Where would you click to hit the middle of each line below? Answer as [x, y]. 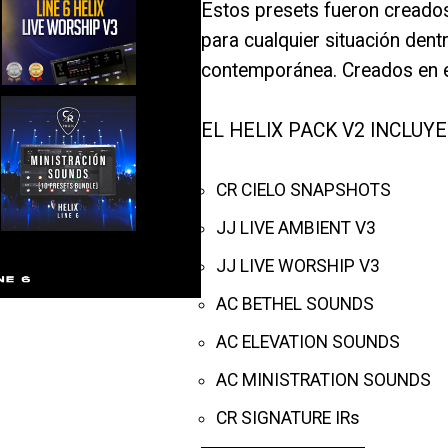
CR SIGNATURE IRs [287, 418]
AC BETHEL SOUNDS [294, 304]
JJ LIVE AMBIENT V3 [295, 228]
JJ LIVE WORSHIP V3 [297, 266]
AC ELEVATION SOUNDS [307, 342]
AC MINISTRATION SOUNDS [323, 380]
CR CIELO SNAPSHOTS [303, 190]
